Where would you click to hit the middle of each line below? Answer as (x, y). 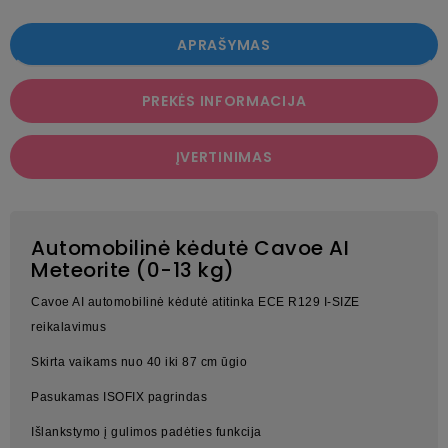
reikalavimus (68, 327)
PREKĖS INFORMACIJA (224, 101)
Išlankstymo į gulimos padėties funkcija (146, 432)
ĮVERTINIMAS (224, 157)
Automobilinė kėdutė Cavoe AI (190, 248)
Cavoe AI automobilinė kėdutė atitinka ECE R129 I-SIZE (195, 302)
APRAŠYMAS (224, 45)
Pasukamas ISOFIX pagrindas (119, 397)
